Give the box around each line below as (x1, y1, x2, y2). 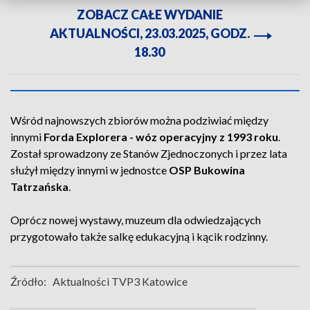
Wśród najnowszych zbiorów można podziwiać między (10, 113, 268, 127)
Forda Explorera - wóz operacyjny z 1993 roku (44, 130, 278, 143)
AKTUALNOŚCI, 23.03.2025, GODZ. (49, 26, 250, 41)
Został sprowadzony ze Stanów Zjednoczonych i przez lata (10, 147, 287, 160)
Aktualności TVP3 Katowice (53, 275, 188, 288)
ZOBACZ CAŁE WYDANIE (76, 7, 223, 22)
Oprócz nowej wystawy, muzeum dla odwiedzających (10, 213, 261, 226)
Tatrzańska (10, 180, 69, 193)
